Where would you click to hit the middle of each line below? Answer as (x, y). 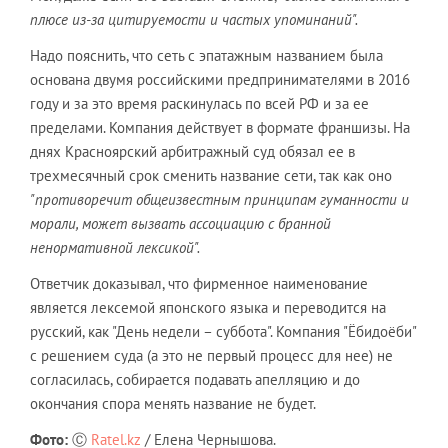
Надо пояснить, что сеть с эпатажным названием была (206, 55)
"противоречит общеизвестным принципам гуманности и (219, 199)
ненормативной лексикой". (115, 247)
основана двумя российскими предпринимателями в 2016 (220, 79)
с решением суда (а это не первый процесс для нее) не (211, 355)
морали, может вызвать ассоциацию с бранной (180, 223)
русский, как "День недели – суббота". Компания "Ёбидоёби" (223, 331)
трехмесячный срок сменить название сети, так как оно (211, 175)
